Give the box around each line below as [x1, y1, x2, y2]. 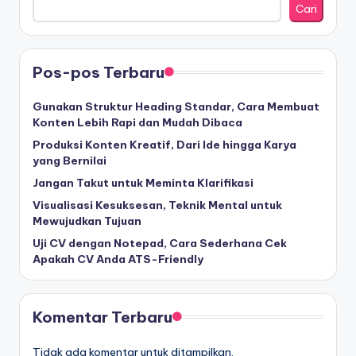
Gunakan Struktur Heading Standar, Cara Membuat [33, 99, 319, 114]
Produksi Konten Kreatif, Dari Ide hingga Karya [33, 137, 296, 153]
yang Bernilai [33, 153, 106, 168]
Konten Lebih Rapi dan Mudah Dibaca [33, 115, 242, 130]
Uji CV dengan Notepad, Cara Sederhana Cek [33, 236, 287, 251]
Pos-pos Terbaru [33, 63, 164, 83]
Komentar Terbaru [33, 308, 172, 327]
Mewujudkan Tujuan [33, 214, 141, 229]
